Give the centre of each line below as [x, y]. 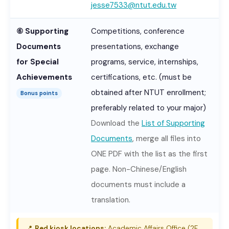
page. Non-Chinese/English [139, 169]
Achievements [44, 77]
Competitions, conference [138, 31]
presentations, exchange [135, 47]
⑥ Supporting [42, 31]
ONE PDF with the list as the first [149, 154]
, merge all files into [167, 139]
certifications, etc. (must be [141, 77]
